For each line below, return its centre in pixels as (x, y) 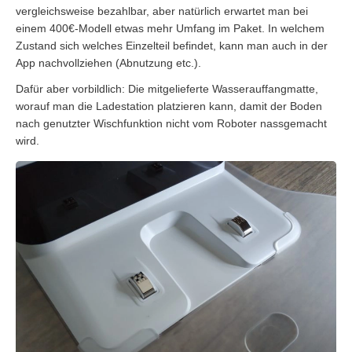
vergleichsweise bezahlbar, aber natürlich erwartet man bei (162, 11)
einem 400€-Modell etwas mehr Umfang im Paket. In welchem (170, 28)
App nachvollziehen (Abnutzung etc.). (108, 63)
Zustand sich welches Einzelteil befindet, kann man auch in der (172, 46)
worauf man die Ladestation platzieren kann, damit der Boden (169, 106)
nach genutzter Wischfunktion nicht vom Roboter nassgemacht (171, 123)
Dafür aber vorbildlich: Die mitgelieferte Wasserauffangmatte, (167, 89)
